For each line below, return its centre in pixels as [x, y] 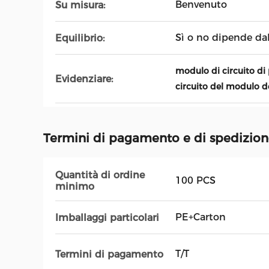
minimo [75, 186]
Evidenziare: [84, 79]
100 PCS [195, 180]
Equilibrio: [80, 38]
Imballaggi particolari [107, 217]
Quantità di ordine [100, 175]
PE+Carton [201, 217]
